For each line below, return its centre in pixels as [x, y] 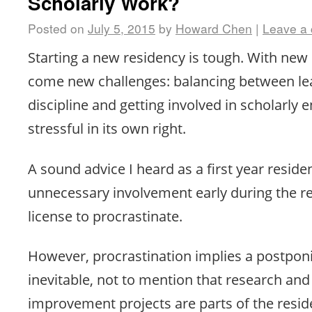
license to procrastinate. [105, 216]
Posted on [56, 28]
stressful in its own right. [107, 128]
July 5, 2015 [122, 28]
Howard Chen [214, 28]
